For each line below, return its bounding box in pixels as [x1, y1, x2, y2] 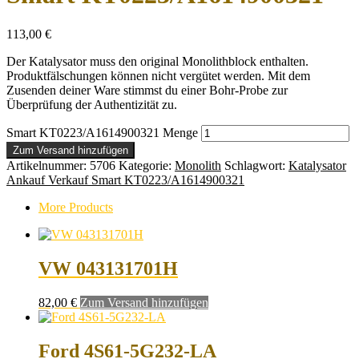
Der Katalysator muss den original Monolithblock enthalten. [6, 54, 309, 68]
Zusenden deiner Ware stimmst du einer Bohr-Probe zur [6, 83, 288, 97]
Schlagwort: [224, 158, 288, 172]
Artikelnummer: [6, 158, 90, 172]
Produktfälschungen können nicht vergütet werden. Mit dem [6, 68, 310, 83]
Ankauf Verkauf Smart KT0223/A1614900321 [6, 172, 244, 187]
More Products [38, 200, 113, 214]
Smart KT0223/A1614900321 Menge [6, 125, 198, 139]
